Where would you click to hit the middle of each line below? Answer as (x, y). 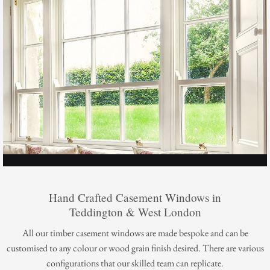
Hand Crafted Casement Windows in (135, 198)
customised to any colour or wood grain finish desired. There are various (135, 248)
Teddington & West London (135, 212)
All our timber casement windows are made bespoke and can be (135, 233)
